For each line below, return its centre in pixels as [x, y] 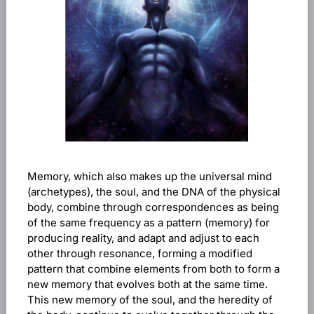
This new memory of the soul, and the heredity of [150, 300]
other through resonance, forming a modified [139, 253]
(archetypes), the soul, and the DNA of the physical [153, 192]
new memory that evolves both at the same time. [147, 284]
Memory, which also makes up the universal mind [149, 176]
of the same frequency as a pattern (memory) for [148, 223]
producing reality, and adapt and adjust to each [143, 238]
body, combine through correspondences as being [153, 207]
